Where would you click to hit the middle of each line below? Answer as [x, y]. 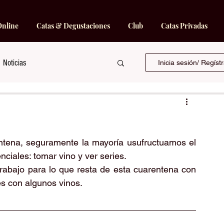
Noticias [15, 62]
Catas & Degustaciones [73, 26]
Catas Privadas [184, 26]
